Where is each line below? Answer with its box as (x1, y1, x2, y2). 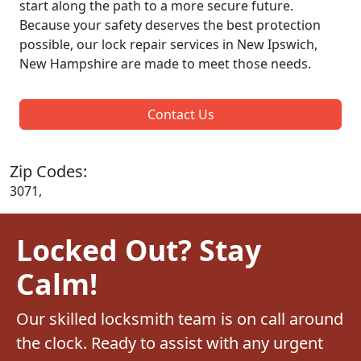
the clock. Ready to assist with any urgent (16, 331, 323, 354)
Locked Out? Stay (16, 230, 261, 269)
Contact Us (147, 105, 214, 123)
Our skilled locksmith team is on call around (16, 307, 343, 330)
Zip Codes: (10, 160, 87, 182)
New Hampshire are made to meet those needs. (19, 54, 311, 73)
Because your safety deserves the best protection (19, 15, 321, 34)
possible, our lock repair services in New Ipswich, (19, 35, 317, 53)
